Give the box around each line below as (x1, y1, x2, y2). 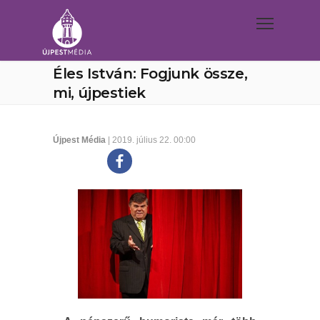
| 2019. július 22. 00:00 (106, 135, 196, 145)
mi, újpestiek (53, 84, 146, 101)
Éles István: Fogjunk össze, (53, 65, 248, 82)
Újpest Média (53, 135, 106, 145)
